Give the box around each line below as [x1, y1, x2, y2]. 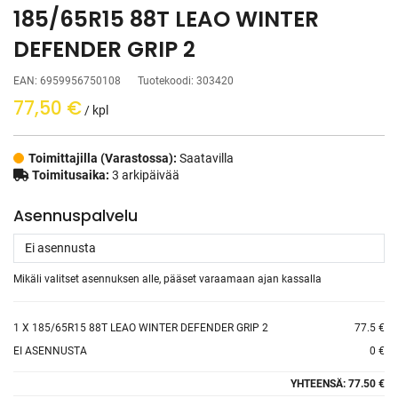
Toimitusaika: [32, 168, 109, 182]
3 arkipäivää [109, 168, 179, 182]
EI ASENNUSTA [13, 345, 87, 357]
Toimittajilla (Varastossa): [28, 151, 179, 165]
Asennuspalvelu [13, 205, 138, 227]
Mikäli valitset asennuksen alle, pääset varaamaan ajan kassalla [13, 273, 322, 285]
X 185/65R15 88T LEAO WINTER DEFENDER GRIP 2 [20, 322, 268, 334]
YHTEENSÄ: [291, 378, 348, 390]
